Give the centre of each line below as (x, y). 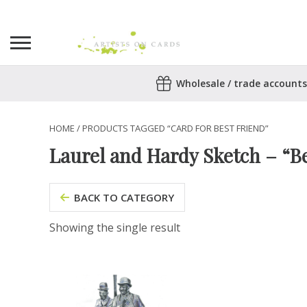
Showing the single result (115, 228)
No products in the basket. (78, 121)
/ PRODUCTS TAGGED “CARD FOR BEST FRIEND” (172, 128)
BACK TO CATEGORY (124, 197)
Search (28, 82)
